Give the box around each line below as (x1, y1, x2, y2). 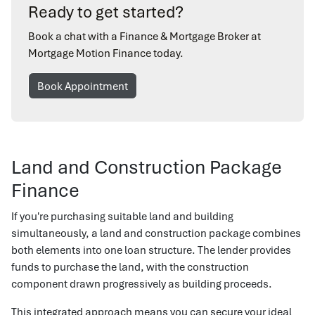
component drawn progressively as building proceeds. (11, 276, 272, 290)
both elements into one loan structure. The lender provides (11, 243, 291, 257)
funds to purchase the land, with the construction (11, 259, 249, 274)
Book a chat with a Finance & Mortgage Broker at (28, 29, 261, 43)
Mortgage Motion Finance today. (28, 46, 184, 60)
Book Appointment (37, 79, 128, 93)
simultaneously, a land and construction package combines (11, 226, 301, 240)
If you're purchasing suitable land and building (11, 209, 233, 223)
